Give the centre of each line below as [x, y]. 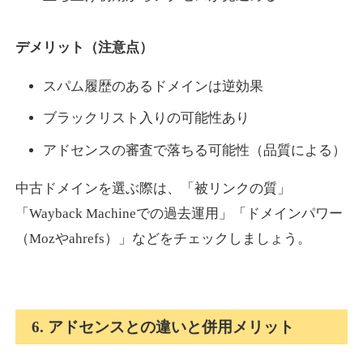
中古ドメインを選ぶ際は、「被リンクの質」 [154, 189]
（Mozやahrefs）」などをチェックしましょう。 [164, 239]
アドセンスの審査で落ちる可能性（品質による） [194, 150]
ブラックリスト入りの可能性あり [146, 118]
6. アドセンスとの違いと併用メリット [163, 327]
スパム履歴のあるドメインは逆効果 [153, 87]
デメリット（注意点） [85, 48]
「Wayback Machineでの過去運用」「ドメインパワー [179, 214]
